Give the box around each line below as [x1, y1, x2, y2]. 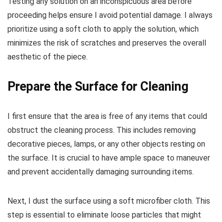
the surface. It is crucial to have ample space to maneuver [7, 153, 210, 163]
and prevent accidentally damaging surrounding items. [7, 166, 194, 176]
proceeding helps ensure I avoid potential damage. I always [7, 10, 213, 20]
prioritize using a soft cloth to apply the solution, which [7, 24, 199, 34]
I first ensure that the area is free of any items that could [7, 111, 207, 121]
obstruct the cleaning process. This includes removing [7, 125, 196, 135]
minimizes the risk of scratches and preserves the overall [7, 38, 206, 48]
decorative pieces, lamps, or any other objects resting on [7, 139, 205, 149]
